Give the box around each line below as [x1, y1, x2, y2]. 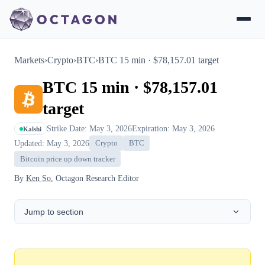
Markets [14, 55, 44, 65]
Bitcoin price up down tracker [20, 154, 115, 163]
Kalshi [23, 125, 41, 132]
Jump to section [24, 206, 83, 216]
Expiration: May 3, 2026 [132, 124, 215, 133]
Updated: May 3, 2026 [14, 138, 89, 148]
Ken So [26, 173, 51, 183]
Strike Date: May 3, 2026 [47, 124, 132, 133]
